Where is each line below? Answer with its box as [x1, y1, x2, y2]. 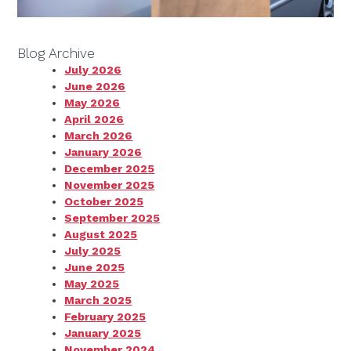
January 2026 [64, 145, 143, 158]
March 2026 [64, 128, 133, 142]
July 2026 [64, 63, 122, 76]
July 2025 [64, 244, 121, 257]
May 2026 [64, 96, 121, 109]
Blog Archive [17, 45, 96, 61]
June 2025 [64, 260, 125, 273]
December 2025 [64, 161, 155, 175]
